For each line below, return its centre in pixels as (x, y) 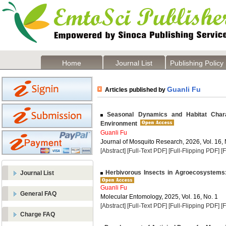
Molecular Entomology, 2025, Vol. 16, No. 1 (159, 197)
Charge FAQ (38, 214)
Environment (119, 124)
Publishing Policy (197, 63)
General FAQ (38, 194)
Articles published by (134, 90)
